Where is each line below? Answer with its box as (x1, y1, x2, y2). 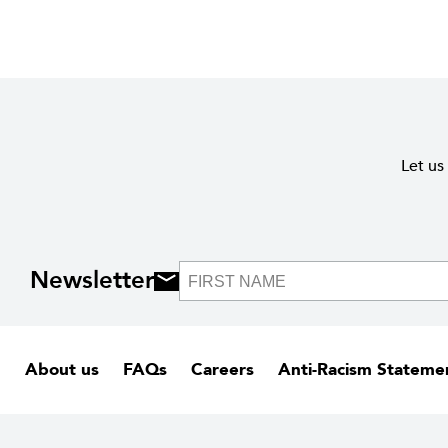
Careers (191, 358, 254, 382)
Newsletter (30, 264, 154, 298)
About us (25, 358, 99, 382)
